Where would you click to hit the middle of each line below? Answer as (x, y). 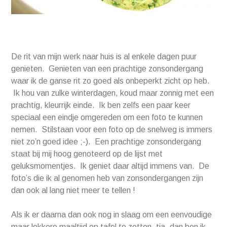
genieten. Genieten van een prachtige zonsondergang (107, 69)
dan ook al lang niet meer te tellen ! (73, 191)
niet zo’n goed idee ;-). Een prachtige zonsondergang (106, 142)
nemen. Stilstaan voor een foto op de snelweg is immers (112, 130)
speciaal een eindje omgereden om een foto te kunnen (107, 118)
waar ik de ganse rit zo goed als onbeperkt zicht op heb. (111, 81)
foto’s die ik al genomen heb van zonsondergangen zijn (107, 178)
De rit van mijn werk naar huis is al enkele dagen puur (104, 57)
